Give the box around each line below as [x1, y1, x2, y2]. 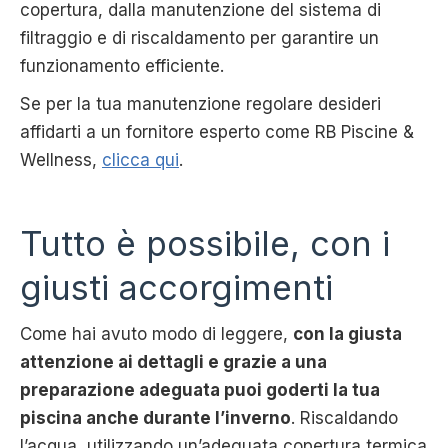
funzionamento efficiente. [20, 55, 224, 76]
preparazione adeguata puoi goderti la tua [20, 379, 380, 400]
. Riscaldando [291, 407, 398, 428]
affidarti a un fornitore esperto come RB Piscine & [20, 121, 414, 142]
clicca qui [102, 149, 179, 170]
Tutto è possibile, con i [20, 222, 390, 264]
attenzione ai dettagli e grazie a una [20, 351, 327, 372]
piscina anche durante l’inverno [20, 407, 291, 428]
